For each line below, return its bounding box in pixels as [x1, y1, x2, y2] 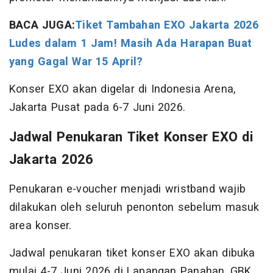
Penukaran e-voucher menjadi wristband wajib [9, 180, 246, 197]
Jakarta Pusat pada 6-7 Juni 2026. [9, 99, 186, 116]
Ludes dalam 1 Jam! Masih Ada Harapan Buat [9, 35, 252, 52]
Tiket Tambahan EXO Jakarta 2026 [75, 16, 258, 34]
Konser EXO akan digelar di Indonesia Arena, [9, 80, 236, 97]
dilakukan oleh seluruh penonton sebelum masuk [9, 199, 260, 216]
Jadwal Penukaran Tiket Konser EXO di [9, 127, 253, 147]
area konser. [9, 217, 72, 234]
